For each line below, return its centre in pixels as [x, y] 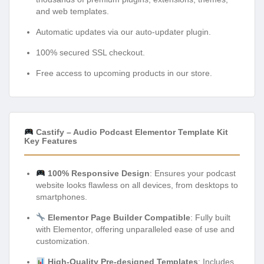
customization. [63, 241]
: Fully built [210, 217]
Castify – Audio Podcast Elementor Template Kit [131, 132]
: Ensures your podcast [192, 173]
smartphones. [62, 197]
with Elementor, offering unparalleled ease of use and [135, 229]
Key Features [51, 141]
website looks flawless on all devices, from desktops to [137, 185]
